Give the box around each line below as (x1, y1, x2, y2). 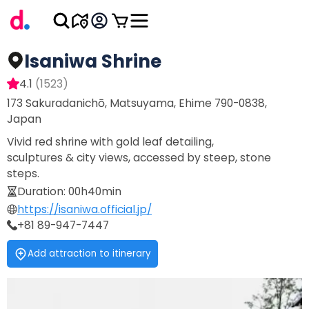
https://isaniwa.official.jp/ (17, 202, 152, 217)
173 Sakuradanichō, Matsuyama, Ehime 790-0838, (7, 96, 267, 110)
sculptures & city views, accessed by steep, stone (7, 150, 271, 165)
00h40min (68, 184, 121, 199)
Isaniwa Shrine (24, 49, 161, 74)
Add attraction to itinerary (28, 247, 151, 260)
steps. (7, 166, 39, 181)
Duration (17, 184, 63, 199)
